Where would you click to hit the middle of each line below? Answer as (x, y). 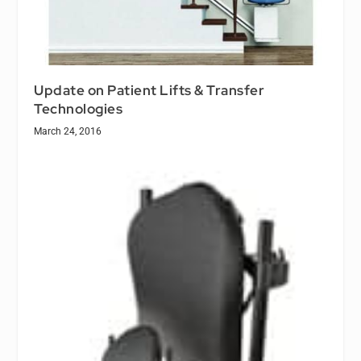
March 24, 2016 (68, 132)
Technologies (79, 109)
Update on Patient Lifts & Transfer (149, 91)
